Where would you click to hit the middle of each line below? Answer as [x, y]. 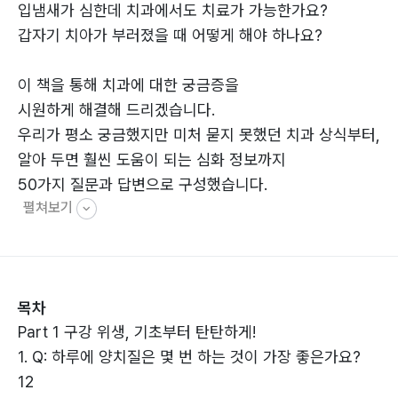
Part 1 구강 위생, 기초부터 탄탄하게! [137, 331]
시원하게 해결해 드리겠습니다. [116, 109]
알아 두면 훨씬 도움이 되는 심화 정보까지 [152, 159]
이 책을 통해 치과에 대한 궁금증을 [128, 84]
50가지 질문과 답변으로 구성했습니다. [143, 184]
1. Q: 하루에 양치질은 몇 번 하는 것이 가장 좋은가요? [189, 356]
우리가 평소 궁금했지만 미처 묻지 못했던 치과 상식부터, [199, 134]
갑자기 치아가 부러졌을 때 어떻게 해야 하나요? [170, 35]
